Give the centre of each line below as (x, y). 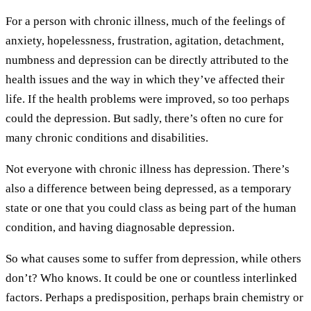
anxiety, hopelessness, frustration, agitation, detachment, (145, 41)
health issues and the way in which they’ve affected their (145, 80)
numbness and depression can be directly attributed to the (147, 60)
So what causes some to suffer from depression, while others (153, 259)
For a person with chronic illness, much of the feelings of (145, 22)
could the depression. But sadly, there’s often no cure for (144, 119)
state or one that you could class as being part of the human (151, 208)
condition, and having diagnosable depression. (121, 228)
